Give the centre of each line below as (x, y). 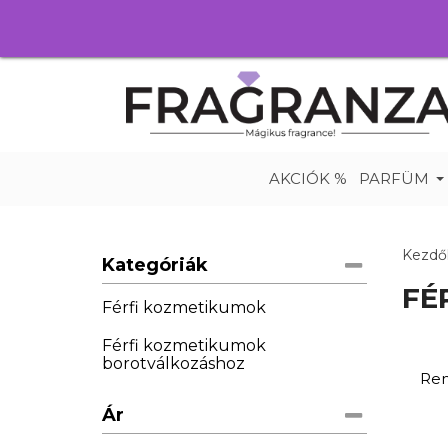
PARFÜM (394, 179)
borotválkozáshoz (173, 364)
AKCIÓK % (308, 179)
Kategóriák (155, 265)
